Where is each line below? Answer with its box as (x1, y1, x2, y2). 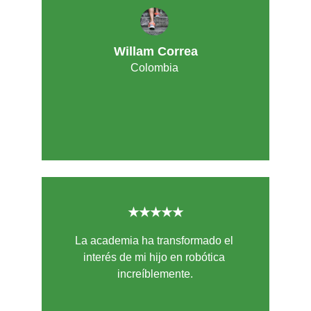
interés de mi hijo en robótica (83, 251, 228, 263)
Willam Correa (114, 44, 199, 58)
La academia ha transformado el (74, 235, 236, 246)
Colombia (131, 62, 179, 74)
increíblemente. (117, 268, 194, 280)
